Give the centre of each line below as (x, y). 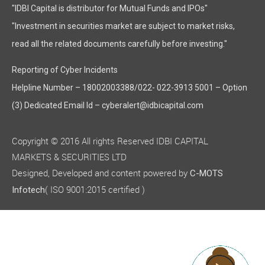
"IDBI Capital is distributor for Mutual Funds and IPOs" (110, 10)
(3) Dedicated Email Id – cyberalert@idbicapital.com (108, 107)
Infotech (28, 191)
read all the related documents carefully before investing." (119, 45)
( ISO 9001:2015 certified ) (95, 191)
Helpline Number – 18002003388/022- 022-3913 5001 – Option (130, 89)
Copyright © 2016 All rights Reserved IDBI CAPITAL (110, 142)
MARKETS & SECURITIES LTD (69, 158)
